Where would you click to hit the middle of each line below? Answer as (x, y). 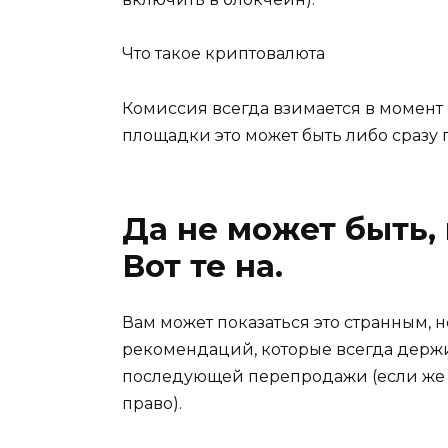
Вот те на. (202, 265)
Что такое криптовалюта (223, 54)
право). (152, 403)
